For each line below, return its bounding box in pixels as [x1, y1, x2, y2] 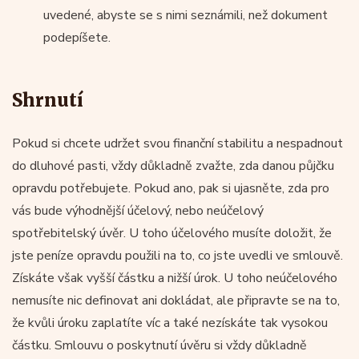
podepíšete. [43, 28, 111, 46]
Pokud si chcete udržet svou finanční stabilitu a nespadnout [12, 134, 343, 152]
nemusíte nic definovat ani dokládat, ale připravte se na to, [12, 291, 340, 309]
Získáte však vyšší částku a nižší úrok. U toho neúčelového [12, 268, 337, 287]
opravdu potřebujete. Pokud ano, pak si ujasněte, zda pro [12, 179, 329, 197]
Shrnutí [12, 88, 83, 111]
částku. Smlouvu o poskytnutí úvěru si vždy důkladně [12, 336, 307, 354]
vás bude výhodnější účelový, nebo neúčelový [12, 201, 264, 220]
